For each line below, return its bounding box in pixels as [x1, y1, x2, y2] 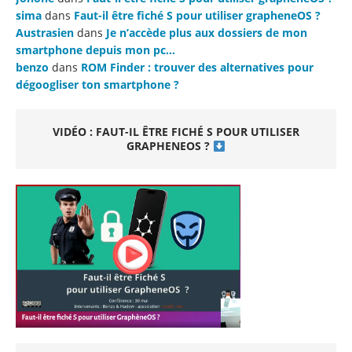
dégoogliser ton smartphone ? [16, 77, 179, 93]
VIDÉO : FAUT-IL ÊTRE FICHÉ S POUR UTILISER [53, 124, 299, 140]
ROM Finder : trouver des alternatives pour [81, 60, 313, 75]
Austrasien [16, 25, 74, 41]
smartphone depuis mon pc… [16, 42, 175, 58]
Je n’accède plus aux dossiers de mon [106, 25, 307, 41]
